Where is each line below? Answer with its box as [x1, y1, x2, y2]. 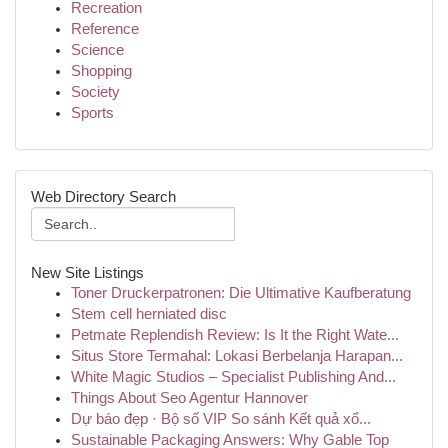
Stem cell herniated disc [71, 306, 227, 322]
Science [71, 42, 124, 58]
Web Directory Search [31, 188, 176, 205]
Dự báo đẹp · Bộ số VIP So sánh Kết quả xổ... [71, 411, 371, 427]
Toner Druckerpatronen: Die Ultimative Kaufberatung [71, 285, 411, 301]
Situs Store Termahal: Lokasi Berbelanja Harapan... [71, 348, 403, 364]
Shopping [71, 63, 132, 79]
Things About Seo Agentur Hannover [71, 390, 308, 406]
